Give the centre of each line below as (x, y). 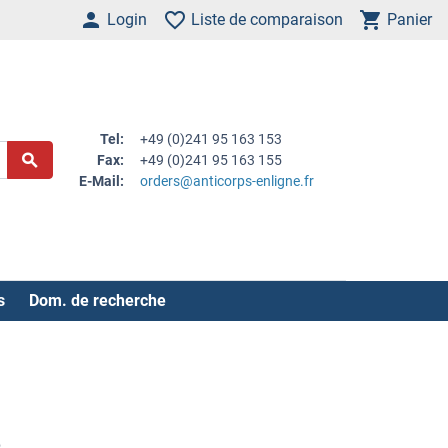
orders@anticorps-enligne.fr (227, 180)
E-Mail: (102, 180)
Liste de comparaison (267, 19)
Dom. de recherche (97, 300)
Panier (409, 19)
